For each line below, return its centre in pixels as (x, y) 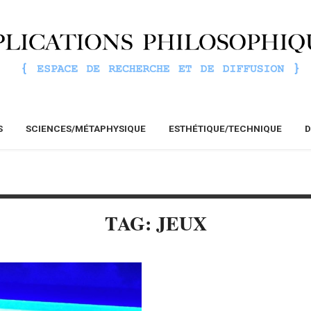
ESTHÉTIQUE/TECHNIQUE (225, 129)
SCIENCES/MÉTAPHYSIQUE (86, 129)
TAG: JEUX (155, 224)
